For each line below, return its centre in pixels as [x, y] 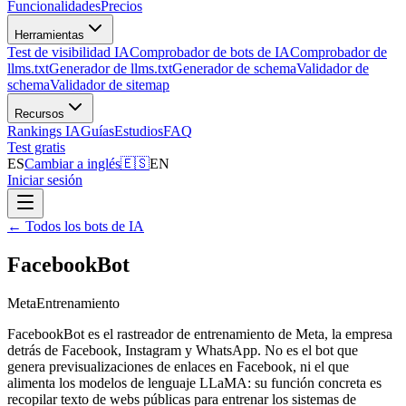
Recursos [39, 114]
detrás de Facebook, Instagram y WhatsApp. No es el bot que [183, 350]
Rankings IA [44, 131]
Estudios [139, 131]
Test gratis [36, 147]
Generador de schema [234, 68]
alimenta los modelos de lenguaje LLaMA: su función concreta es [194, 382]
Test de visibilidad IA [68, 52]
